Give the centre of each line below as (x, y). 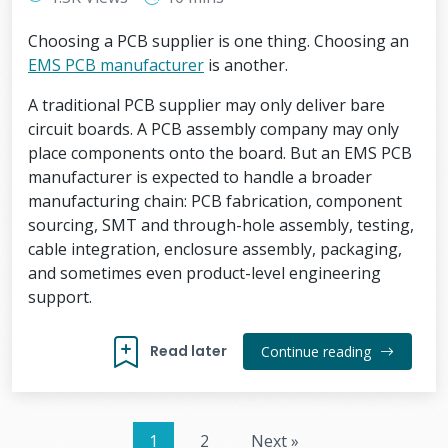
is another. (246, 65)
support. (60, 297)
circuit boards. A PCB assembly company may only (213, 129)
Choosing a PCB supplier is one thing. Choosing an (218, 41)
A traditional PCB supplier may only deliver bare (206, 105)
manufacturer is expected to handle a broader (200, 177)
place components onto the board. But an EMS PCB (220, 153)
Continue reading (318, 351)
